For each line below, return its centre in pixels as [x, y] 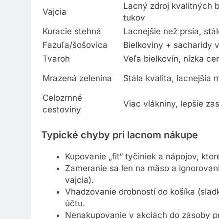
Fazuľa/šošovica [75, 47]
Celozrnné [62, 99]
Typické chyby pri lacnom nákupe [120, 137]
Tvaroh [56, 60]
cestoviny [62, 111]
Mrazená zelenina [77, 80]
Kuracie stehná [72, 33]
